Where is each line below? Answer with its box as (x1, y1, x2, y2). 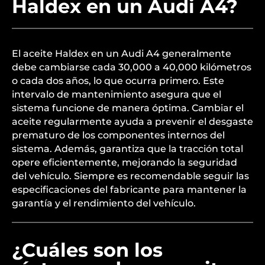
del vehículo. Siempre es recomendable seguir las (12, 170, 249, 182)
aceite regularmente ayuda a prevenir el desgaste (12, 116, 253, 127)
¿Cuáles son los (12, 238, 163, 261)
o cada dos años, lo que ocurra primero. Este (12, 75, 224, 86)
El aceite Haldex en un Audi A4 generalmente (12, 48, 231, 59)
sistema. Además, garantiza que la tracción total (12, 143, 243, 154)
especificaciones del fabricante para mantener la (12, 184, 247, 195)
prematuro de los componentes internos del (12, 130, 225, 141)
